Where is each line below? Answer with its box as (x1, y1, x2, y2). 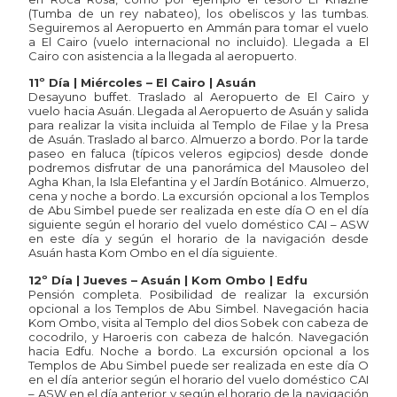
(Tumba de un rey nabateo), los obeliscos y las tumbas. (28, 6, 369, 21)
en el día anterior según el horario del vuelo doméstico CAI (28, 371, 369, 386)
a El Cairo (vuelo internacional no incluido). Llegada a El (28, 35, 369, 50)
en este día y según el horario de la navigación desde (28, 231, 369, 246)
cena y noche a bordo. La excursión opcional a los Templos (28, 189, 369, 204)
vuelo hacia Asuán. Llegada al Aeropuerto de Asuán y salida (28, 104, 369, 119)
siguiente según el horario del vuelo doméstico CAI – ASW (28, 217, 369, 232)
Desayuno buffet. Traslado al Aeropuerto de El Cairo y (28, 90, 369, 105)
